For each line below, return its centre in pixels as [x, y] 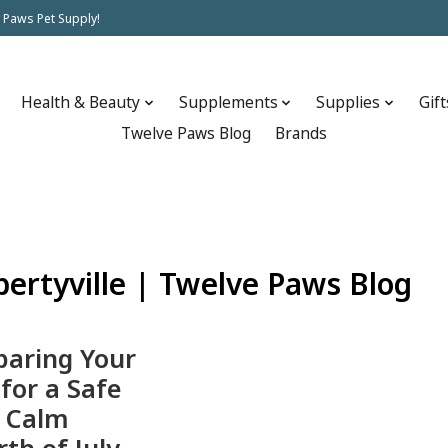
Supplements [228, 103]
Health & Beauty [81, 103]
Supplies [348, 103]
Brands [300, 134]
